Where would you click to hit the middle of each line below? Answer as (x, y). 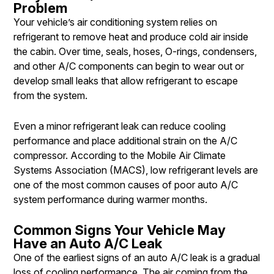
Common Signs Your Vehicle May (120, 230)
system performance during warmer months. (110, 200)
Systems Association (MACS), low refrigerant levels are (136, 170)
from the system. (50, 96)
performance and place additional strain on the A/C (125, 141)
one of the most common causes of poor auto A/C (126, 185)
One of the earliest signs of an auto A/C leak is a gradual (137, 257)
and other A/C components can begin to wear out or (129, 66)
